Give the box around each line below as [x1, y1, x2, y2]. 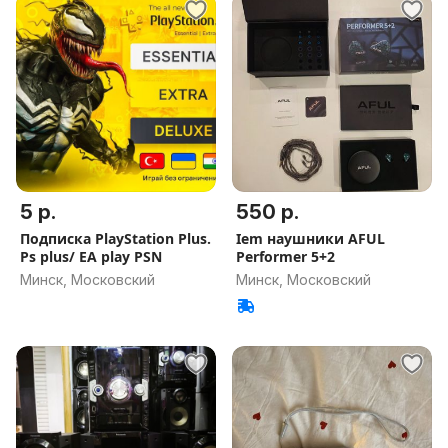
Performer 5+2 [236, 247, 335, 266]
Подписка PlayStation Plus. [20, 229, 211, 248]
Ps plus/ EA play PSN [20, 247, 162, 266]
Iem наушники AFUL [236, 229, 385, 248]
